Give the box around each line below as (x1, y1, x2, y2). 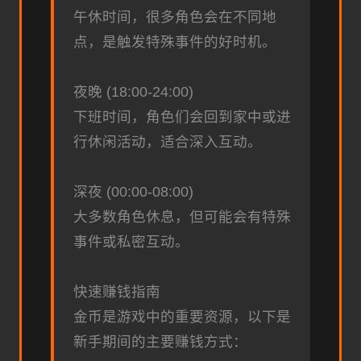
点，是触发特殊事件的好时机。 (73, 33, 276, 50)
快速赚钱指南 (73, 283, 160, 300)
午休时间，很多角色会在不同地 (73, 8, 276, 25)
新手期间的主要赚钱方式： (73, 333, 247, 350)
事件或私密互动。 (73, 233, 189, 250)
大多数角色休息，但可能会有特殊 (73, 208, 291, 225)
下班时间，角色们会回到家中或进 (73, 108, 291, 125)
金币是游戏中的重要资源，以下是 (73, 308, 291, 325)
